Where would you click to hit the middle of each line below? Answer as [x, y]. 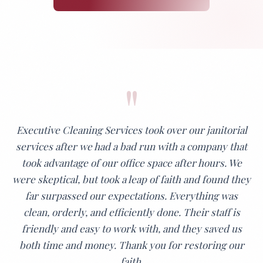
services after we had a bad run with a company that [131, 146]
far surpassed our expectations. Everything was [131, 195]
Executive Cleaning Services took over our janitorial [131, 130]
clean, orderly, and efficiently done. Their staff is [131, 212]
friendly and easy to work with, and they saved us [131, 228]
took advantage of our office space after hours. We [131, 163]
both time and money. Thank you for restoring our [131, 245]
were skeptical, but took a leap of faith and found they [131, 179]
